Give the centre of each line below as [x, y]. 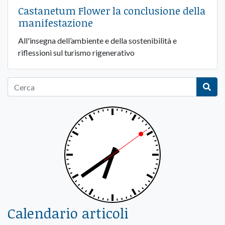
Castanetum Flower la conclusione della [112, 11]
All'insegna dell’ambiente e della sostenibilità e [97, 41]
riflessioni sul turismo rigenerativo [76, 53]
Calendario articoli [68, 213]
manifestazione [55, 23]
